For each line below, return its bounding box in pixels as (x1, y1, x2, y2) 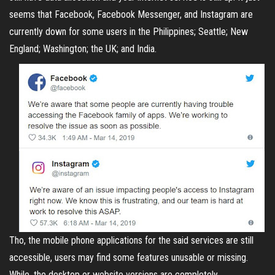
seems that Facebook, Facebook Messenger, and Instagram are (9, 9, 253, 21)
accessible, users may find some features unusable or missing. (9, 252, 248, 264)
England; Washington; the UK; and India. (9, 43, 157, 55)
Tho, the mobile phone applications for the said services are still (9, 234, 254, 247)
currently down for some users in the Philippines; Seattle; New (9, 26, 248, 38)
